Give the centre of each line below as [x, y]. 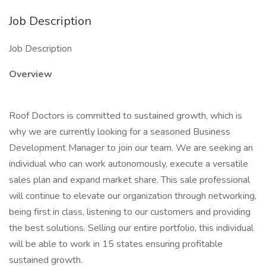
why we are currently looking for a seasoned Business [120, 132]
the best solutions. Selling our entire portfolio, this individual [131, 228]
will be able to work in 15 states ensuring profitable [116, 244]
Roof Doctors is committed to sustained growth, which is [126, 116]
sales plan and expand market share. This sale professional [129, 180]
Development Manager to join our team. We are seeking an [131, 148]
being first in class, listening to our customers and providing [130, 212]
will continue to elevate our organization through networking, [133, 196]
